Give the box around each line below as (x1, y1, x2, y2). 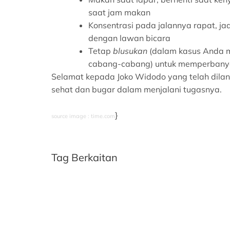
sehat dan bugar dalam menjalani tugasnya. (51, 84, 222, 94)
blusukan (113, 45, 147, 56)
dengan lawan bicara (88, 32, 170, 43)
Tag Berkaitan (51, 151, 118, 164)
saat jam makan (88, 7, 150, 17)
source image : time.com (51, 112, 115, 120)
